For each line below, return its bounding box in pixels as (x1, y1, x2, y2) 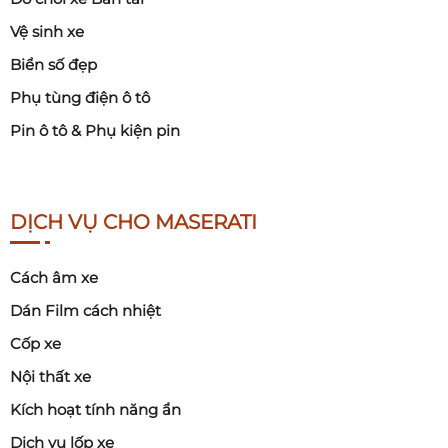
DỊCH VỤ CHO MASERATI (10, 210, 257, 235)
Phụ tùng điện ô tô (10, 88, 150, 108)
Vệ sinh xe (10, 22, 84, 42)
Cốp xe (10, 334, 61, 354)
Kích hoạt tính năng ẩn (10, 400, 181, 420)
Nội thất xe (10, 367, 91, 387)
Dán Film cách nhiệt (10, 301, 161, 321)
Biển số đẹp (10, 55, 97, 75)
